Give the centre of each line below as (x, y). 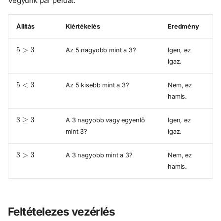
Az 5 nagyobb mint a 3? (101, 50)
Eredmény (184, 26)
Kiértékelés (83, 26)
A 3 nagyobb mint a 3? (99, 155)
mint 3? (76, 131)
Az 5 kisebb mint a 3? (97, 85)
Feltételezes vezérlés (62, 212)
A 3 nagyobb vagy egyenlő (105, 120)
